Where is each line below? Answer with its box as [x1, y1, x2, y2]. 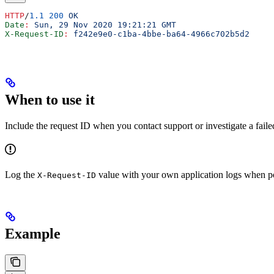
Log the [5, 169, 37, 180]
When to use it [5, 91, 95, 108]
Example [5, 225, 61, 242]
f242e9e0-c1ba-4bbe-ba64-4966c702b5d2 [68, 29, 250, 39]
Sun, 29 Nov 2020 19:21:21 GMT [29, 20, 176, 29]
